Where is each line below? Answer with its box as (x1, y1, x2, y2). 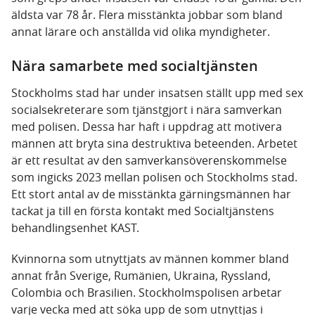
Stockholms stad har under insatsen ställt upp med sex (11, 85, 303, 101)
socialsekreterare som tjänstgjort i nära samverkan (11, 102, 282, 118)
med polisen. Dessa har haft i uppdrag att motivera (11, 119, 282, 135)
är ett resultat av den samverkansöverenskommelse (11, 153, 287, 169)
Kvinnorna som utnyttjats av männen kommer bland (11, 251, 289, 267)
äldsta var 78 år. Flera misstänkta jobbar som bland (11, 7, 283, 23)
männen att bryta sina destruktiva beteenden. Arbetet (11, 136, 297, 152)
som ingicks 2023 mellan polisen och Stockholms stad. (11, 169, 297, 186)
